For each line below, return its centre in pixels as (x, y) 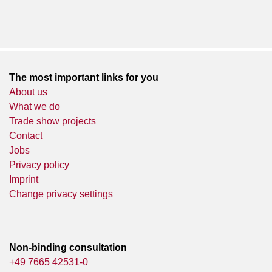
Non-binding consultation (68, 247)
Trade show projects (53, 121)
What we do (35, 106)
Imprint (24, 179)
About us (28, 92)
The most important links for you (84, 77)
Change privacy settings (61, 194)
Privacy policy (39, 165)
